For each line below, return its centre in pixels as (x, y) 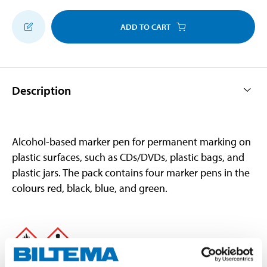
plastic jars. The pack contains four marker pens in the (131, 172)
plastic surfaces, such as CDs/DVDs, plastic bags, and (128, 157)
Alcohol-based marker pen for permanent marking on (131, 141)
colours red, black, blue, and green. (90, 188)
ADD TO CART (145, 27)
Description (41, 90)
